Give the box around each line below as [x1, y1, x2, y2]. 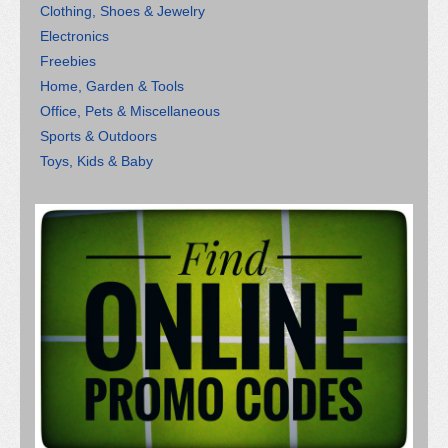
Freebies [40, 52, 96, 69]
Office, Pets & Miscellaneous [40, 102, 220, 119]
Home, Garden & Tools [40, 77, 184, 94]
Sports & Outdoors [40, 127, 157, 144]
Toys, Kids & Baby [40, 152, 153, 169]
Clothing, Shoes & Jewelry [40, 2, 205, 19]
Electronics [40, 27, 109, 44]
